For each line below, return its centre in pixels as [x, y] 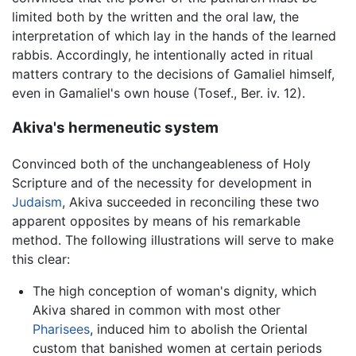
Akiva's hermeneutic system [115, 128]
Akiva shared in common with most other [156, 310]
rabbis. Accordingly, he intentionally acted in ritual [163, 54]
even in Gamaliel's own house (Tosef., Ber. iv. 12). [159, 93]
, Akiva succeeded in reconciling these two [191, 202]
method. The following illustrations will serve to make [173, 240]
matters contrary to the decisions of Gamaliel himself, [173, 74]
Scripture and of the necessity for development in [162, 183]
